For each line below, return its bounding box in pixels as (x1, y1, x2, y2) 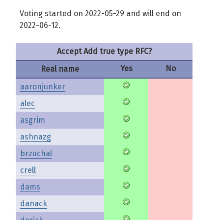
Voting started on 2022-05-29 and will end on (20, 9, 181, 18)
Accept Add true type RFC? (56, 47, 152, 56)
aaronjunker (20, 82, 65, 91)
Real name (41, 64, 79, 74)
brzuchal (20, 149, 52, 158)
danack (20, 199, 47, 208)
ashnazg (20, 132, 51, 141)
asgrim (20, 115, 45, 125)
